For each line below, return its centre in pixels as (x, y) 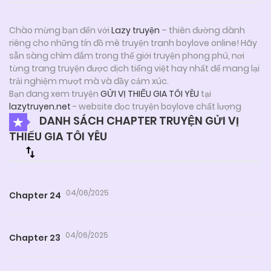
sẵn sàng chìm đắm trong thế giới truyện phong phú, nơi (127, 55)
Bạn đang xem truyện (55, 93)
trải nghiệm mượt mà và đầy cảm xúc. (89, 81)
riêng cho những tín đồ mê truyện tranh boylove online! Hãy (133, 43)
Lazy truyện (135, 30)
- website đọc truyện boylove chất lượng (156, 106)
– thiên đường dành (202, 30)
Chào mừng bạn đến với (60, 30)
